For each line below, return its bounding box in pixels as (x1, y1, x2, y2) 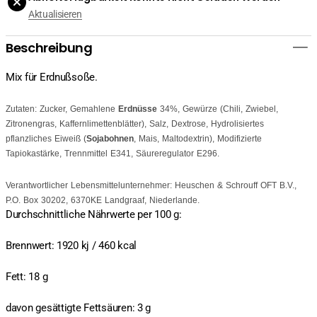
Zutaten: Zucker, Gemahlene (6, 104, 118, 115)
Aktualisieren (28, 8, 82, 20)
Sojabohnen (86, 134, 134, 144)
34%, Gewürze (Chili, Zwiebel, (157, 104, 278, 115)
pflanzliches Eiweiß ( (6, 134, 86, 144)
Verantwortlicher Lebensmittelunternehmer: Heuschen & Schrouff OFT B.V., (6, 180, 296, 191)
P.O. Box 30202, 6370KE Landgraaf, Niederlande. (6, 195, 200, 206)
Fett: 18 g (6, 270, 48, 284)
